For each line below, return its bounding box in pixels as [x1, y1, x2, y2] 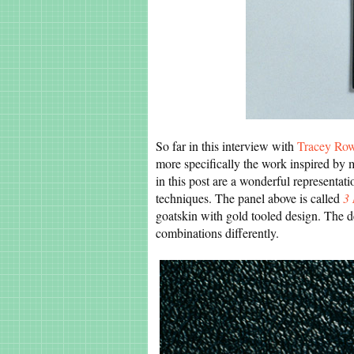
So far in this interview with [156, 137, 297, 154]
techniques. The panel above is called [156, 190, 343, 206]
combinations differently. [156, 224, 279, 241]
